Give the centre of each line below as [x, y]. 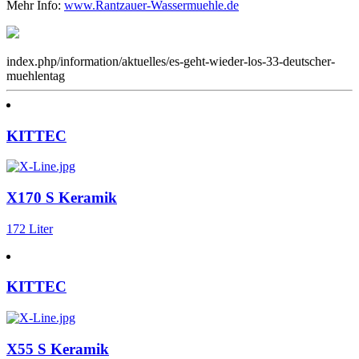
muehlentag [36, 75]
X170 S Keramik [62, 197]
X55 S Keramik [58, 349]
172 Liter [30, 228]
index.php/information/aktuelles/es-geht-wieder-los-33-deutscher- [171, 61]
